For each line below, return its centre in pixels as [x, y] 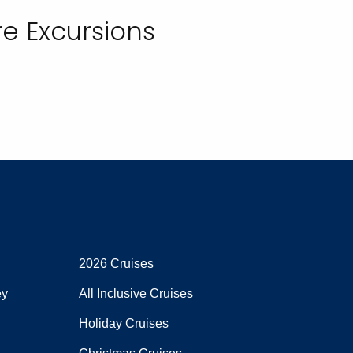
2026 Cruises [116, 264]
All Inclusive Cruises [136, 294]
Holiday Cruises [124, 323]
